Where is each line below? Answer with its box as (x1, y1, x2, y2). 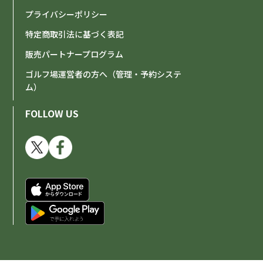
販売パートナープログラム (25, 48, 124, 60)
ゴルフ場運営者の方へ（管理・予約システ (25, 68, 182, 80)
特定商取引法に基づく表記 (25, 28, 124, 40)
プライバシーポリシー (25, 8, 108, 20)
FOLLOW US (25, 106, 79, 120)
